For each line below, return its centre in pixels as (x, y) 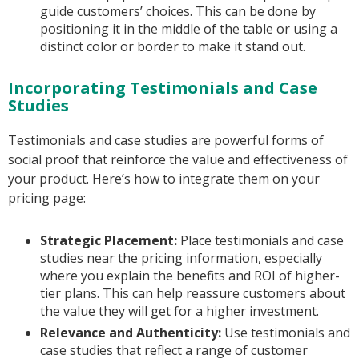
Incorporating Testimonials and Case (163, 88)
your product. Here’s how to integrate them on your (164, 179)
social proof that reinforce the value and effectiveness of (178, 160)
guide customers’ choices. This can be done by (178, 12)
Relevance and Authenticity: (131, 333)
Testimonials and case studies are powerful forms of (166, 141)
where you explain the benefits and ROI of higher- (190, 276)
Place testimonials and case (260, 241)
